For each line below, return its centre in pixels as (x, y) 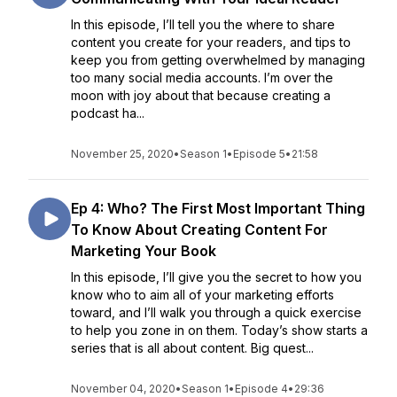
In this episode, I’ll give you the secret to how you (216, 277)
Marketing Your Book (144, 251)
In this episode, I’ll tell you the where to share (203, 24)
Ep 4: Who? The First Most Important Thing (218, 208)
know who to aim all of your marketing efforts (202, 295)
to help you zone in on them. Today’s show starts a (219, 330)
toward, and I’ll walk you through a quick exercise (216, 312)
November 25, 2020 (122, 154)
